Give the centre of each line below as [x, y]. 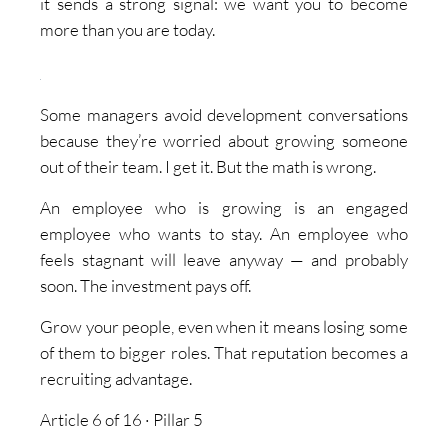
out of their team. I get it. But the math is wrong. [208, 167]
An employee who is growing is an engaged [224, 208]
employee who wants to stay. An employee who [224, 234]
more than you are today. [128, 30]
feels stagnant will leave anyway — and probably [224, 260]
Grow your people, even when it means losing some [224, 327]
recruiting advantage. [116, 379]
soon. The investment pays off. [146, 286]
